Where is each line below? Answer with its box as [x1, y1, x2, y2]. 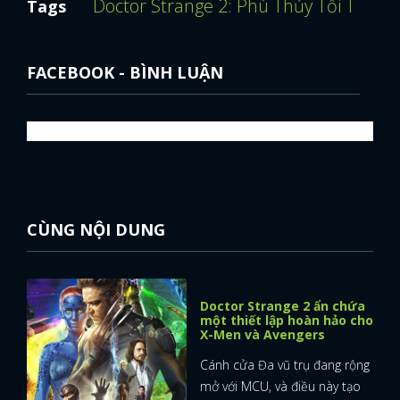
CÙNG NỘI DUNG [27, 218, 165, 240]
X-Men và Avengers [200, 325, 325, 343]
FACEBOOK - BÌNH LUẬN [27, 61, 223, 83]
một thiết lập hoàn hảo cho [200, 311, 373, 329]
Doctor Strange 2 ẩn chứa [200, 296, 365, 314]
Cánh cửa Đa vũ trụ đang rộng [200, 355, 370, 373]
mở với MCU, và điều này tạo [200, 377, 361, 395]
